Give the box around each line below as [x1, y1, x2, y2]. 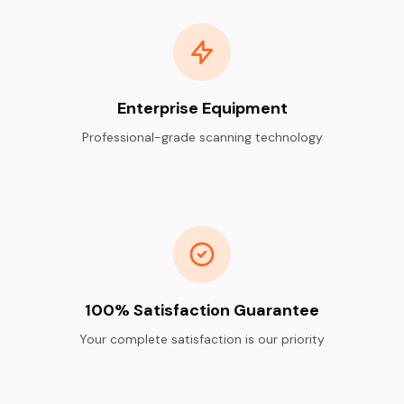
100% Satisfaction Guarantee [85, 298, 319, 321]
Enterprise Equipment [116, 96, 288, 119]
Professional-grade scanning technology [81, 128, 323, 145]
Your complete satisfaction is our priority [79, 330, 325, 347]
